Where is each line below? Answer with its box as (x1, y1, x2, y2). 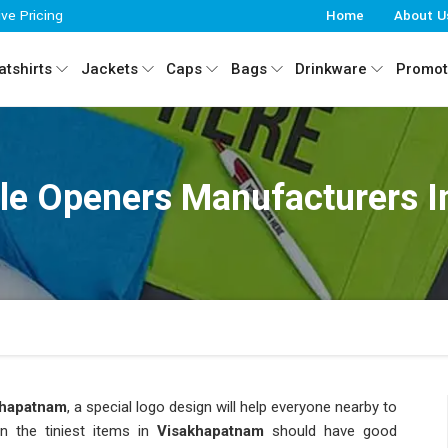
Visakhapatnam (157, 422, 264, 440)
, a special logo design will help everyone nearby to (67, 398, 397, 416)
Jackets (80, 60, 138, 78)
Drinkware (295, 60, 368, 78)
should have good (264, 422, 397, 440)
